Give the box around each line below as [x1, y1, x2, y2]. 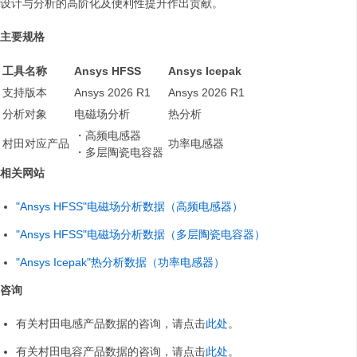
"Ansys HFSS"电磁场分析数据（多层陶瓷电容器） [16, 228, 265, 241]
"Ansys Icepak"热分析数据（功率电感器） [16, 256, 225, 269]
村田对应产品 [2, 137, 69, 151]
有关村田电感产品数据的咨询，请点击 [16, 317, 206, 331]
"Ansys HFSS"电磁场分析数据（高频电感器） [16, 200, 243, 214]
